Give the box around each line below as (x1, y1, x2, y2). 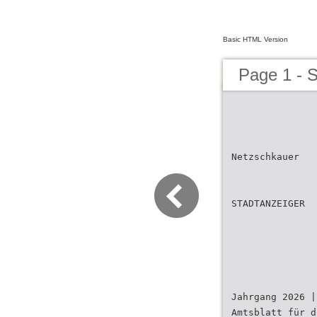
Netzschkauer (231, 151, 299, 162)
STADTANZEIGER (231, 198, 305, 209)
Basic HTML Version (223, 35, 288, 43)
